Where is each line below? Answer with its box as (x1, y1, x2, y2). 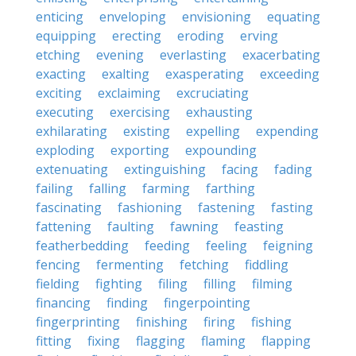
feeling (206, 237, 247, 254)
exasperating (165, 65, 244, 83)
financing (36, 294, 91, 311)
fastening (198, 199, 255, 216)
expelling (186, 122, 240, 140)
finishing (136, 313, 188, 331)
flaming (201, 332, 246, 350)
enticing (36, 8, 83, 25)
